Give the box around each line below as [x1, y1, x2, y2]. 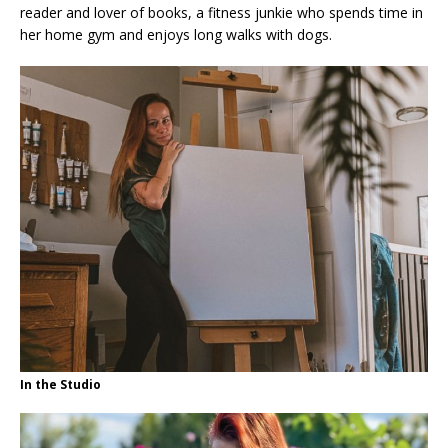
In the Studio [20, 376, 101, 394]
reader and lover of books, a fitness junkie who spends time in [20, 3, 423, 23]
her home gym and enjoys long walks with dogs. [20, 25, 332, 45]
